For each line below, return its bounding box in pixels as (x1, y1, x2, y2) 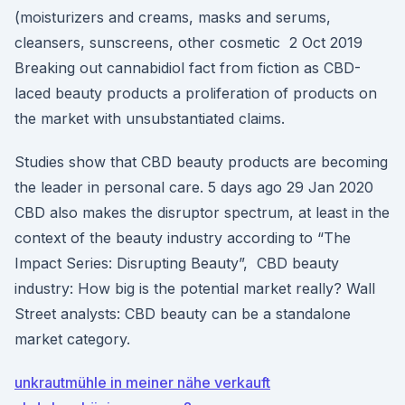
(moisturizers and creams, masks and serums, (14, 8, 331, 26)
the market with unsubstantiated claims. (14, 109, 285, 127)
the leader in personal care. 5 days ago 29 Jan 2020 (14, 178, 373, 196)
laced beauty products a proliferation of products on (14, 84, 377, 102)
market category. (14, 330, 130, 348)
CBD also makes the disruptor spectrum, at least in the (14, 203, 390, 221)
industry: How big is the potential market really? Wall (14, 279, 375, 297)
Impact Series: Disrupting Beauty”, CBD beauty (14, 254, 339, 272)
